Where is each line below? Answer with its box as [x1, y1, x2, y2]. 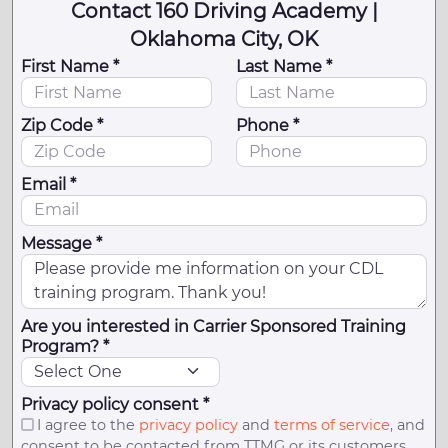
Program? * [21, 336, 109, 356]
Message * [21, 233, 102, 253]
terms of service [273, 416, 390, 435]
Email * [21, 174, 76, 194]
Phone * [236, 116, 299, 136]
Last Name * [236, 57, 332, 77]
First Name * [21, 57, 119, 77]
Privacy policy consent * [21, 395, 209, 415]
